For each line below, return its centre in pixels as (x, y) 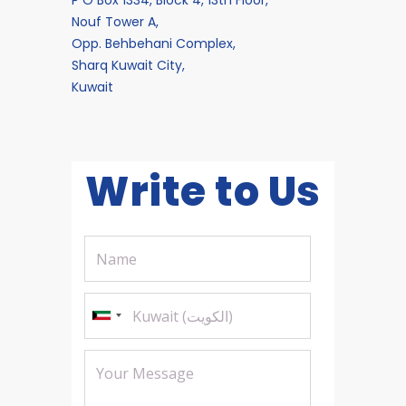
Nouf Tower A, (115, 21)
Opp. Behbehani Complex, (154, 43)
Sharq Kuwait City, (128, 65)
